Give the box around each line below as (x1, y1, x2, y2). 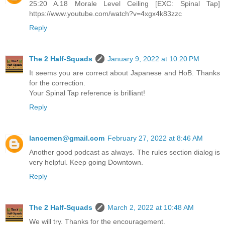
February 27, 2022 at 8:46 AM (107, 134, 203, 142)
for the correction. (29, 78, 85, 87)
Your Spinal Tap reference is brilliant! (29, 88, 145, 97)
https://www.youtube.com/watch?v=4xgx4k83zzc (29, 9, 182, 18)
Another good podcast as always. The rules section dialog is (29, 148, 220, 156)
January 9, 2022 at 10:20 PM (107, 54, 199, 63)
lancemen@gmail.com (29, 134, 104, 142)
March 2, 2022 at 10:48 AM (107, 203, 194, 211)
